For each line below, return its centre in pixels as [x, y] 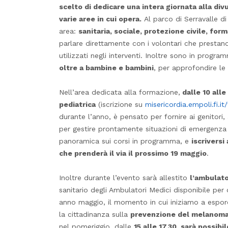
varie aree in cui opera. [100, 19]
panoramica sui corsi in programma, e [125, 141]
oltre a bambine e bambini [106, 67]
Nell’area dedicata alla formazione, [120, 92]
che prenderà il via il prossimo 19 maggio [133, 153]
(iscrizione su [120, 104]
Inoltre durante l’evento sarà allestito [124, 177]
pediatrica [77, 104]
